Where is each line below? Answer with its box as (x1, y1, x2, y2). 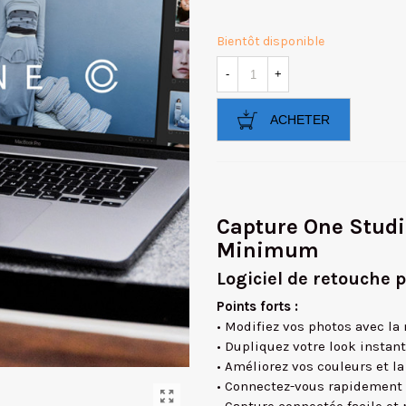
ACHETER (270, 112, 330, 127)
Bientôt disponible (217, 34, 324, 49)
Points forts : (217, 298, 298, 314)
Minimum (217, 237, 319, 263)
